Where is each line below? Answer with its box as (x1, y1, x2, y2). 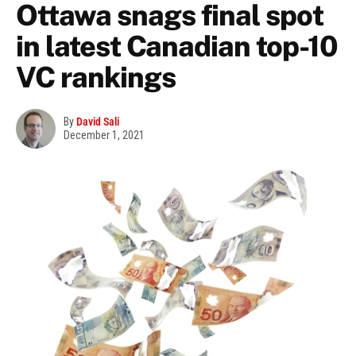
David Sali (76, 115, 119, 129)
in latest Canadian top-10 (16, 29, 338, 64)
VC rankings (16, 60, 176, 95)
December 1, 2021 (64, 129, 145, 142)
